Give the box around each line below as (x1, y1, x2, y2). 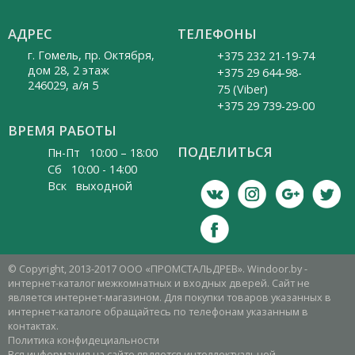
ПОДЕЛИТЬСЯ (177, 143, 273, 162)
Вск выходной (48, 178, 132, 194)
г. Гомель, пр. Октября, (28, 48, 155, 63)
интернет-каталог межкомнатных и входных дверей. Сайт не (8, 277, 310, 291)
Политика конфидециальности (8, 334, 159, 348)
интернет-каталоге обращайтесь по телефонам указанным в (8, 305, 308, 319)
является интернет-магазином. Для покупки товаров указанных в (8, 291, 331, 305)
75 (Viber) (217, 82, 268, 97)
